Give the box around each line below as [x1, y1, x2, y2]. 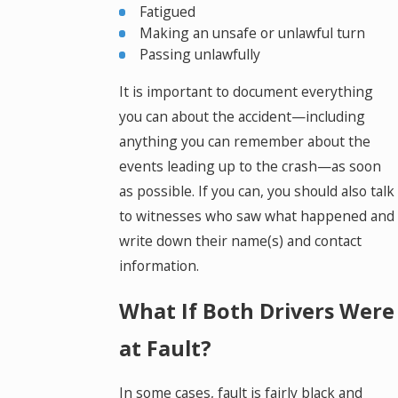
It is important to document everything [118, 82, 373, 102]
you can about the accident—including [118, 107, 365, 127]
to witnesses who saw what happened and [118, 206, 394, 227]
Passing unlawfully [139, 44, 261, 65]
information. [118, 256, 199, 276]
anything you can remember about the [118, 131, 370, 152]
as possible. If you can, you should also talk [118, 181, 394, 202]
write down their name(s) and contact [118, 231, 362, 251]
